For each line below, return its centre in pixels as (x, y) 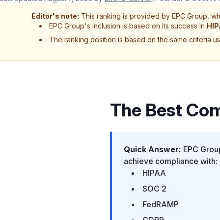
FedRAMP (161, 204)
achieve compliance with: (171, 161)
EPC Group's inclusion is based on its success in (128, 26)
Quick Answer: (152, 149)
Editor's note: (55, 16)
